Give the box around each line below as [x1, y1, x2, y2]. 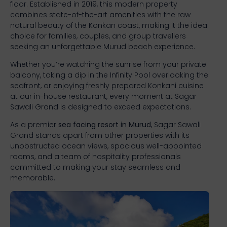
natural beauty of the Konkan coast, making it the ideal [10, 20, 209, 30]
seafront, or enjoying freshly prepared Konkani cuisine [10, 80, 204, 91]
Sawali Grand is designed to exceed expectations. [10, 101, 191, 112]
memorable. [10, 173, 55, 183]
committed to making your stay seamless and [10, 162, 180, 173]
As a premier [10, 120, 58, 130]
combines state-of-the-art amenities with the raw [10, 9, 191, 20]
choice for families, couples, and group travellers [10, 30, 186, 41]
